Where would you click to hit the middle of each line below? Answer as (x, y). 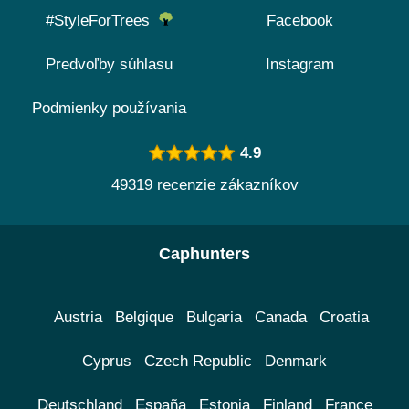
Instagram (300, 64)
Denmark (296, 361)
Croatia (344, 317)
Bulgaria (214, 317)
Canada (280, 317)
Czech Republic (198, 361)
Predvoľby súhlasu (109, 64)
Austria (78, 317)
